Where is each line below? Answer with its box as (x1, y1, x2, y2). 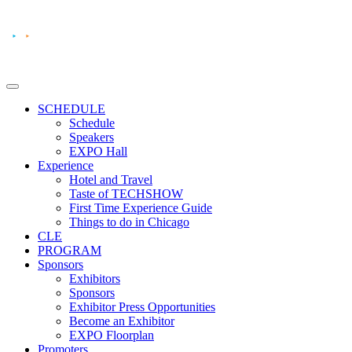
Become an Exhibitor (69, 313, 174, 328)
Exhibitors (69, 271, 120, 285)
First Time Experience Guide (69, 200, 212, 214)
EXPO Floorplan (69, 328, 154, 342)
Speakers (69, 130, 114, 144)
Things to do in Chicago (69, 214, 189, 229)
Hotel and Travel (69, 172, 152, 186)
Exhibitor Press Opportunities (69, 299, 215, 313)
